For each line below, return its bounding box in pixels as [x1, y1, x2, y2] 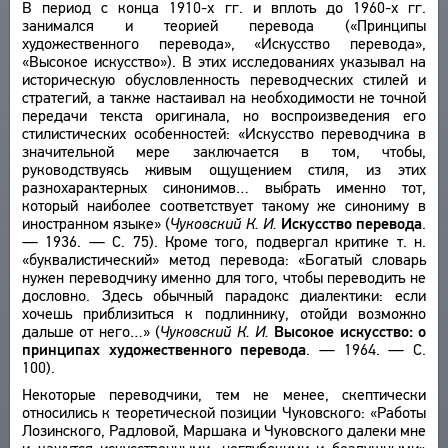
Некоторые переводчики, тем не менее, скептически [22, 385, 426, 404]
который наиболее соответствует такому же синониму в [22, 196, 426, 215]
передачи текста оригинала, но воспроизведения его [22, 106, 426, 125]
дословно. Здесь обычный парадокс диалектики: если [22, 286, 426, 305]
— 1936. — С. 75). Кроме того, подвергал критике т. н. [22, 232, 426, 251]
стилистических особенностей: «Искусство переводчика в [22, 124, 426, 143]
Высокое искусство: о [274, 322, 426, 342]
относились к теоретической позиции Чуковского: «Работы [22, 403, 426, 422]
